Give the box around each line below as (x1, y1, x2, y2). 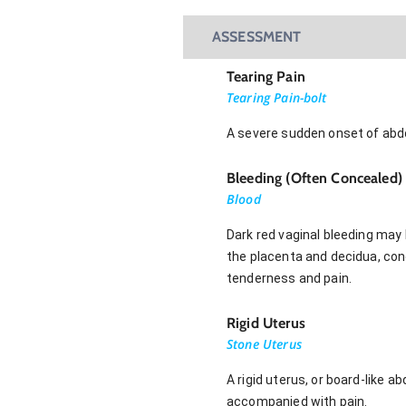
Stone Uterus (227, 334, 302, 353)
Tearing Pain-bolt (227, 88, 327, 106)
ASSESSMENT (212, 27, 302, 45)
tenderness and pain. (227, 270, 353, 285)
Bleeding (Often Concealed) (227, 169, 402, 187)
